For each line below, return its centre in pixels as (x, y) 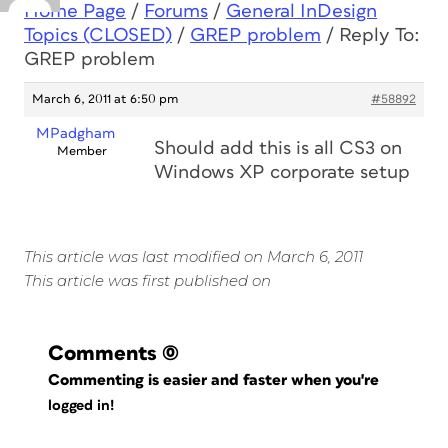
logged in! (81, 406)
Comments (102, 353)
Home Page (75, 11)
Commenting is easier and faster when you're (216, 380)
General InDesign (301, 11)
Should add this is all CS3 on (278, 148)
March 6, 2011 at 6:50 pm (105, 99)
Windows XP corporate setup (282, 172)
